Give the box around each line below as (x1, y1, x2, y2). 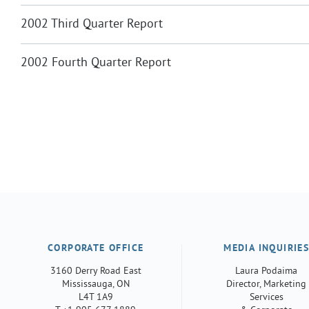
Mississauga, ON (61, 279, 130, 291)
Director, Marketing (226, 279, 307, 291)
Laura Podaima (235, 266, 298, 278)
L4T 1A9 (78, 292, 113, 304)
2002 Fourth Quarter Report (21, 54, 171, 71)
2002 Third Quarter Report (21, 16, 163, 32)
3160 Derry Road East (50, 266, 141, 278)
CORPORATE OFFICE (48, 242, 144, 255)
